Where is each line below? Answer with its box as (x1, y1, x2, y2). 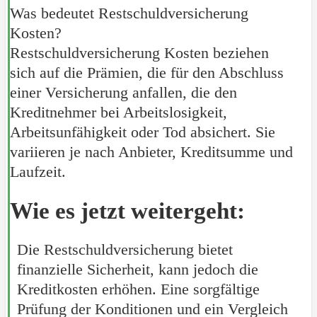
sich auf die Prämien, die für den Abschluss (9, 63, 284, 81)
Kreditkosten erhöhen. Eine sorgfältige (16, 280, 260, 299)
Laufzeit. (9, 162, 66, 180)
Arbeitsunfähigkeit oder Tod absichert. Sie (9, 122, 275, 141)
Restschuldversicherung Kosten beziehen (9, 43, 269, 62)
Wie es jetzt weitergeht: (9, 198, 245, 224)
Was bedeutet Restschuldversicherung (9, 4, 248, 22)
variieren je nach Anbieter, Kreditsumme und (9, 142, 293, 161)
